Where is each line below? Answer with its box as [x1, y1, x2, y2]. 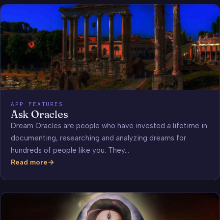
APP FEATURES [10, 101, 64, 108]
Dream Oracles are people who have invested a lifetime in [10, 121, 207, 131]
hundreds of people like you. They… [10, 146, 129, 155]
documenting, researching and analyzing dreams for [10, 134, 186, 143]
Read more [10, 158, 48, 167]
